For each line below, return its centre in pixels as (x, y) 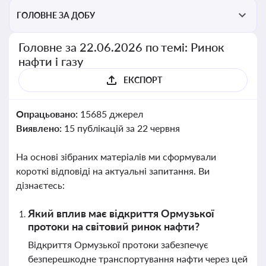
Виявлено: (40, 128)
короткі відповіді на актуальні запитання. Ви (113, 171)
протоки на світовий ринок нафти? (114, 226)
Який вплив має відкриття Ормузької (121, 213)
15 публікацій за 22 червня (122, 128)
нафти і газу (51, 61)
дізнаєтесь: (40, 185)
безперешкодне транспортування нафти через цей (138, 259)
